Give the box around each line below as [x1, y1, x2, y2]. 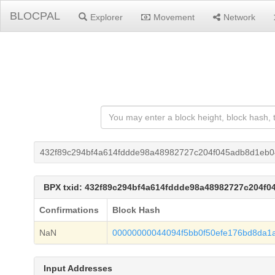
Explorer [90, 12, 123, 22]
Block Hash [112, 205, 160, 215]
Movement [153, 12, 195, 22]
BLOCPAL [10, 10, 60, 22]
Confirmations [39, 205, 99, 215]
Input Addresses [44, 263, 112, 273]
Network [223, 12, 255, 22]
